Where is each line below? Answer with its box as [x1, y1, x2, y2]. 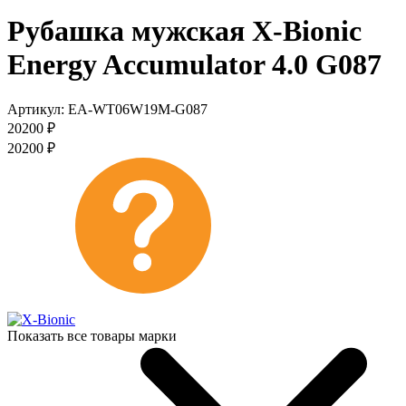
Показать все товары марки [7, 327, 177, 343]
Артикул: [7, 101, 68, 117]
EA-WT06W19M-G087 [68, 101, 208, 117]
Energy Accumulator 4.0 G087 [7, 48, 382, 82]
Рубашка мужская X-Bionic [7, 14, 362, 48]
